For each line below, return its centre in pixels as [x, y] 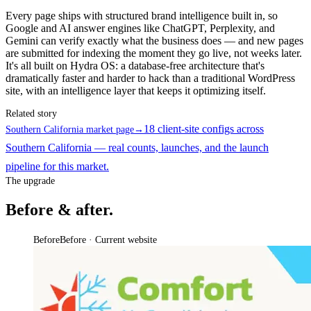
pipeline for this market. [57, 166]
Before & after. [59, 209]
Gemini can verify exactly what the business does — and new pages [154, 40]
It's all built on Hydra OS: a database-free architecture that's [135, 65]
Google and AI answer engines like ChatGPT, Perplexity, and [140, 28]
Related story [31, 113]
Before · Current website [108, 239]
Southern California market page [70, 129]
